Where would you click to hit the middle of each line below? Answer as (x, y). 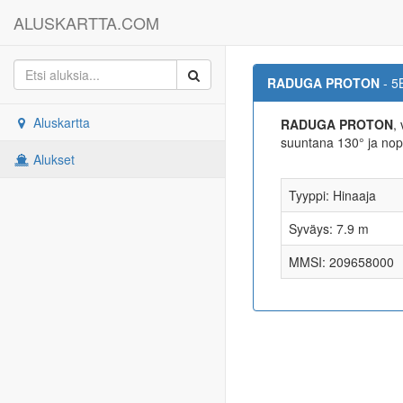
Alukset (52, 159)
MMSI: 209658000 (341, 262)
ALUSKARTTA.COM (86, 22)
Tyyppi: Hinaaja (332, 195)
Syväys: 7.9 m (329, 228)
